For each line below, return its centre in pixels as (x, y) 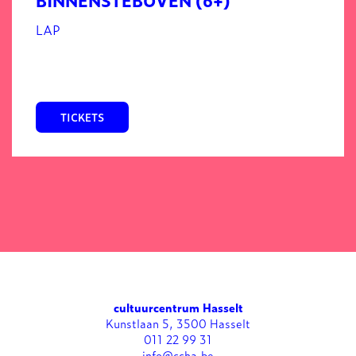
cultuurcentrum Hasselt (178, 307)
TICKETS (82, 117)
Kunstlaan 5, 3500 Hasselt (178, 323)
